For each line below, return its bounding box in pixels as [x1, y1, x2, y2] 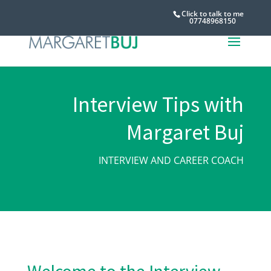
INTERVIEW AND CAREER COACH [99, 154, 244, 167]
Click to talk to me [181, 8, 244, 19]
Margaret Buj [126, 119, 244, 146]
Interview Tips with [73, 91, 244, 118]
